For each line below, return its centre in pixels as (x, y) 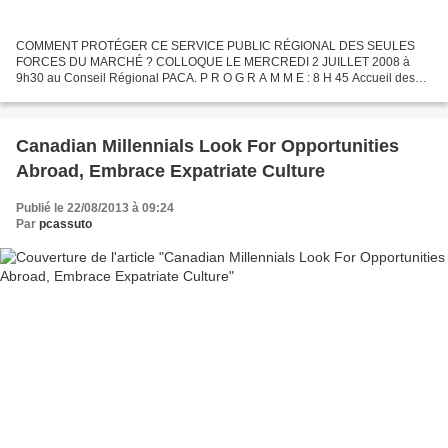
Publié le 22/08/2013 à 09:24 (95, 208)
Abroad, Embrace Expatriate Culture (170, 171)
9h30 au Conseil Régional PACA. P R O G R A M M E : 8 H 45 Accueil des (215, 78)
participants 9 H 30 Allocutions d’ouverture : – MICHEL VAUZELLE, (197, 94)
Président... (46, 110)
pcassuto (65, 224)
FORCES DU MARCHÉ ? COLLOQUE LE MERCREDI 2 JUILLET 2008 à (213, 62)
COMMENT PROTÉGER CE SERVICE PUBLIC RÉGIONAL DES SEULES (215, 46)
